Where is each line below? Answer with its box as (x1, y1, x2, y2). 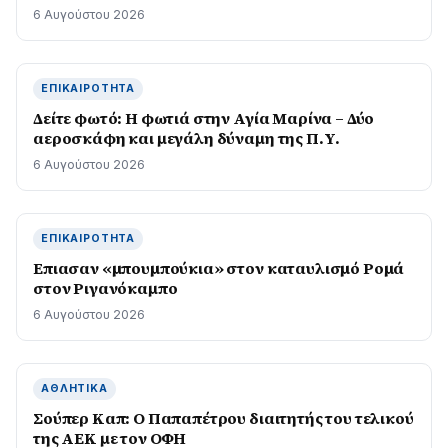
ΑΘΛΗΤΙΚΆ (41, 382, 108, 395)
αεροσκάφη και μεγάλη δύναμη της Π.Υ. (33, 127, 341, 149)
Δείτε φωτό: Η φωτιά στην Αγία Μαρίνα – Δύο (33, 107, 375, 129)
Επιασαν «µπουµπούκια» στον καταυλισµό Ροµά (33, 257, 405, 279)
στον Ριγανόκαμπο (33, 277, 178, 299)
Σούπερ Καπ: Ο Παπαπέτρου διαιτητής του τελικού (33, 407, 414, 429)
